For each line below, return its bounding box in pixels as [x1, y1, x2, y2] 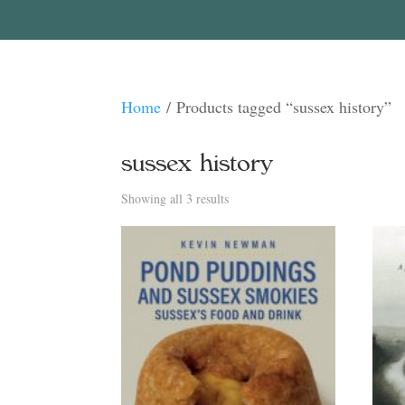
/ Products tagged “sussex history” [161, 96, 392, 118]
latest [228, 247, 255, 264]
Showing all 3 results [121, 190, 230, 207]
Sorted [228, 189, 262, 206]
